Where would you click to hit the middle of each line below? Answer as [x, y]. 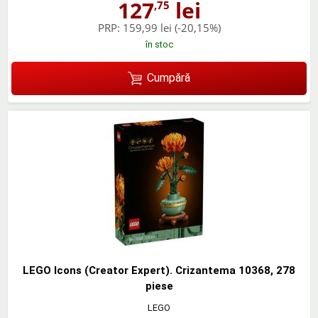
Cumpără [168, 78]
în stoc [159, 45]
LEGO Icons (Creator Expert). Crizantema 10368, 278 [159, 270]
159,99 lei [147, 28]
